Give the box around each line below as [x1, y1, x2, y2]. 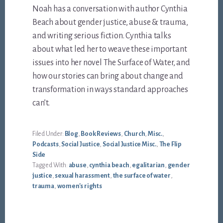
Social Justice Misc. [102, 140, 156, 148]
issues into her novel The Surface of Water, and [32, 58, 190, 67]
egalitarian [132, 161, 165, 169]
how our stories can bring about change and [32, 71, 183, 81]
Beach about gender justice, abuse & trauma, [32, 17, 188, 27]
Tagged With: [32, 161, 69, 169]
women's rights [57, 182, 102, 190]
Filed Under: [32, 130, 65, 137]
